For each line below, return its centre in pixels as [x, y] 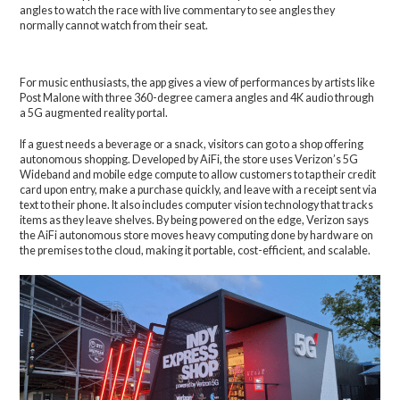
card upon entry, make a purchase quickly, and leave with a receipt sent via [199, 190]
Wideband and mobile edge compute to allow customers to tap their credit [198, 175]
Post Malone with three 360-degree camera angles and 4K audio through [197, 97]
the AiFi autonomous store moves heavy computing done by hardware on [197, 236]
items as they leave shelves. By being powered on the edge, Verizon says [195, 221]
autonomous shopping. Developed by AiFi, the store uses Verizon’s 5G [189, 160]
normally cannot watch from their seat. [114, 25]
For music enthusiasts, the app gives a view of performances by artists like [198, 82]
